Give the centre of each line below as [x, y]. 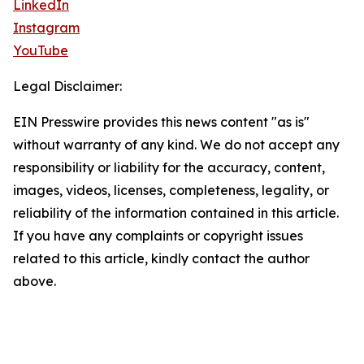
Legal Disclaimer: [67, 87]
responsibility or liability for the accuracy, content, [169, 168]
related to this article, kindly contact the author [161, 259]
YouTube [41, 51]
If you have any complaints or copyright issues [158, 236]
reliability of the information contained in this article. [176, 213]
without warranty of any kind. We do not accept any [176, 145]
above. [35, 282]
